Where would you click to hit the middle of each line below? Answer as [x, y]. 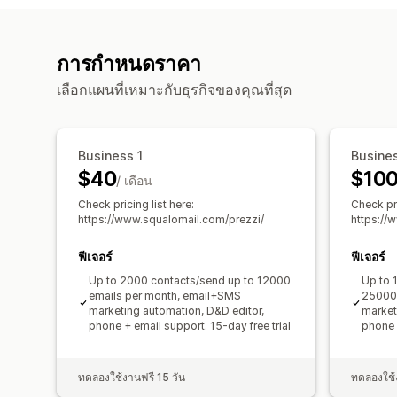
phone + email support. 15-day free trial [190, 325]
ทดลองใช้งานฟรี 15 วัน [132, 377]
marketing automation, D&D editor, [176, 310]
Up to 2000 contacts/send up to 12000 [190, 280]
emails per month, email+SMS [165, 295]
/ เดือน [135, 180]
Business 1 [110, 155]
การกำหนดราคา [129, 63]
